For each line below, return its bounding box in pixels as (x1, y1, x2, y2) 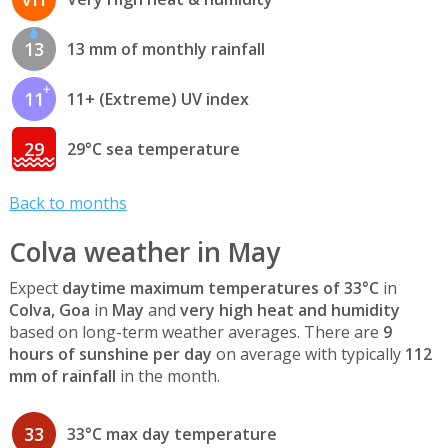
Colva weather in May (8, 234, 280, 271)
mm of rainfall (8, 364, 116, 387)
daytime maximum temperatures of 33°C (61, 276, 379, 299)
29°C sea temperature (66, 138, 240, 161)
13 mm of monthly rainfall (66, 38, 265, 61)
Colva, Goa (8, 298, 90, 321)
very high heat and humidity (179, 298, 400, 321)
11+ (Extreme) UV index (66, 88, 249, 111)
